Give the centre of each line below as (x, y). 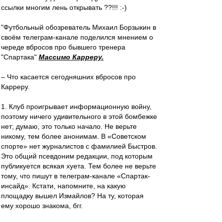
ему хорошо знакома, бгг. (42, 206)
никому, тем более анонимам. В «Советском (74, 136)
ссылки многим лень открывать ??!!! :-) (64, 7)
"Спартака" (20, 57)
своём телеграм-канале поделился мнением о (77, 37)
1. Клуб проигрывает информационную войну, (76, 107)
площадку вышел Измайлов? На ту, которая (72, 196)
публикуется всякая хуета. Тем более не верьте (79, 166)
